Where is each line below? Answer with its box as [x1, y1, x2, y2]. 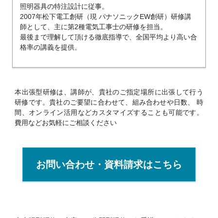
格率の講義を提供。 [20, 43, 82, 51]
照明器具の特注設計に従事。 [20, 2, 109, 10]
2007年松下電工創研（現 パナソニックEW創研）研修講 [20, 13, 192, 20]
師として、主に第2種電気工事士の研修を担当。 [20, 23, 167, 31]
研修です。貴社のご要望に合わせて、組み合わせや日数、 [15, 98, 195, 106]
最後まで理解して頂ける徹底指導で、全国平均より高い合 [20, 33, 198, 41]
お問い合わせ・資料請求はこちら [36, 159, 182, 170]
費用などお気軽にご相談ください [15, 119, 117, 127]
